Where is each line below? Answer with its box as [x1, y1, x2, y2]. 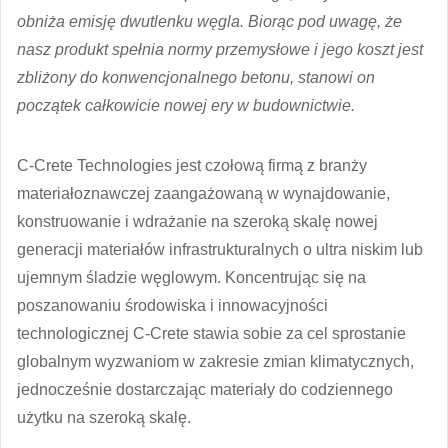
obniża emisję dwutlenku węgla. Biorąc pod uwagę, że [17, 12, 402, 30]
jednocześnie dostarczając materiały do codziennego [17, 380, 393, 398]
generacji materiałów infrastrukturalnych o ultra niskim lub [17, 240, 423, 258]
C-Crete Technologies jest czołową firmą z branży [17, 156, 367, 174]
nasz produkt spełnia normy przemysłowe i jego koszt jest [17, 40, 423, 58]
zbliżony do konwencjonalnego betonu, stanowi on [17, 68, 375, 86]
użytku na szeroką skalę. [17, 408, 191, 426]
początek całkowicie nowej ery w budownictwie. [17, 96, 355, 114]
